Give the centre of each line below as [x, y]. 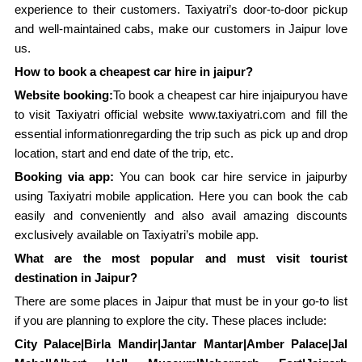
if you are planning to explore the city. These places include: [170, 320]
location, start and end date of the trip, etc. [124, 153]
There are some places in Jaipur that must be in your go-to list [181, 301]
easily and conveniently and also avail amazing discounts [181, 215]
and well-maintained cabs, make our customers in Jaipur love [181, 28]
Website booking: [63, 95]
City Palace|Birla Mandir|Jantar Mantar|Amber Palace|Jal [181, 343]
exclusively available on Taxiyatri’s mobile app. [136, 234]
